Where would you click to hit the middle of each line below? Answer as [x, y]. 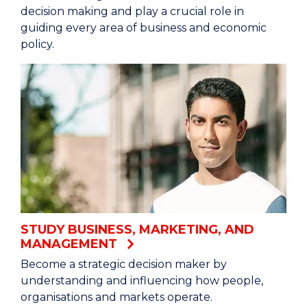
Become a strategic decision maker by [124, 265]
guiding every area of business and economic [144, 28]
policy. [37, 45]
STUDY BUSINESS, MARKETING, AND [137, 230]
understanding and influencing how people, [142, 281]
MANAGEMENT [69, 244]
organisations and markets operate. [116, 297]
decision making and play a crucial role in [132, 12]
